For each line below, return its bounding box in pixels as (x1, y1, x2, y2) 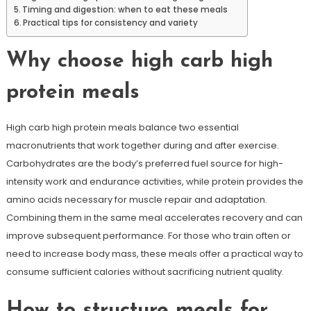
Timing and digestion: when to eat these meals (22, 4, 228, 15)
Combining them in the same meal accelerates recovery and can (6, 211, 303, 224)
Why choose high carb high (6, 51, 273, 72)
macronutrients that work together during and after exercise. (6, 139, 279, 152)
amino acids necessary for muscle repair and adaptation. (6, 193, 267, 206)
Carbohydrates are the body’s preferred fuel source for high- (6, 157, 283, 170)
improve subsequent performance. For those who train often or (6, 229, 291, 242)
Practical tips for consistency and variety (23, 17, 199, 28)
